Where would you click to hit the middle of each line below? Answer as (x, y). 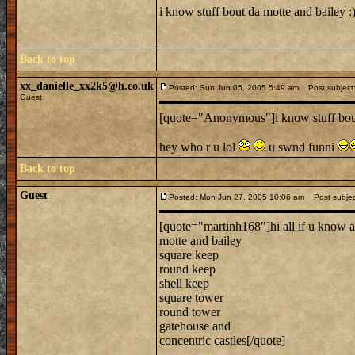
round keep (187, 269)
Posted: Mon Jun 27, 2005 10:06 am (237, 197)
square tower (191, 298)
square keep (189, 255)
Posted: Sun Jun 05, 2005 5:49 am (234, 88)
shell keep (184, 283)
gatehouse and (195, 326)
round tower (190, 312)
